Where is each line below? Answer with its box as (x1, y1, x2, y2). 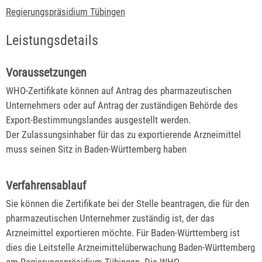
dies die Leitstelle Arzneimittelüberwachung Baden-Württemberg (6, 241, 255, 253)
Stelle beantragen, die (136, 197, 222, 209)
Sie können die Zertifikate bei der (6, 197, 136, 209)
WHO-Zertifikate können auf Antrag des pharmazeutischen (6, 84, 232, 96)
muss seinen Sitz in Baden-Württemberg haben (6, 143, 187, 155)
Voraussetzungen (6, 65, 87, 80)
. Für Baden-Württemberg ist (132, 226, 240, 239)
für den (222, 197, 249, 209)
